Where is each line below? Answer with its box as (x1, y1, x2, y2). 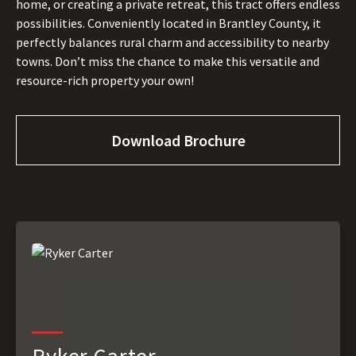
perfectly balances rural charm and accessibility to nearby (16, 34, 329, 50)
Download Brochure (111, 130, 246, 150)
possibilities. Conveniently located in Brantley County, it (16, 15, 321, 31)
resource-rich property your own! (16, 72, 194, 88)
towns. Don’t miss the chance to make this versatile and (16, 53, 319, 69)
